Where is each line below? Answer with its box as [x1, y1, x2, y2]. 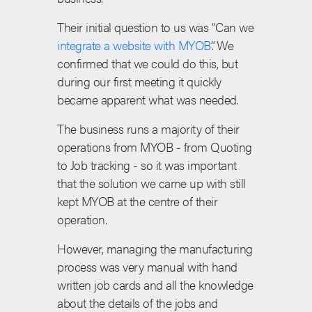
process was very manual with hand [57, 258, 237, 276]
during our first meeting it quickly [57, 72, 221, 91]
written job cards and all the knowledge [57, 276, 253, 294]
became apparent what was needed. [57, 91, 238, 109]
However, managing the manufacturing [57, 240, 253, 258]
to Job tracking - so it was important [57, 156, 237, 174]
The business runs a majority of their [57, 120, 240, 138]
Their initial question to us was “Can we [57, 18, 253, 36]
